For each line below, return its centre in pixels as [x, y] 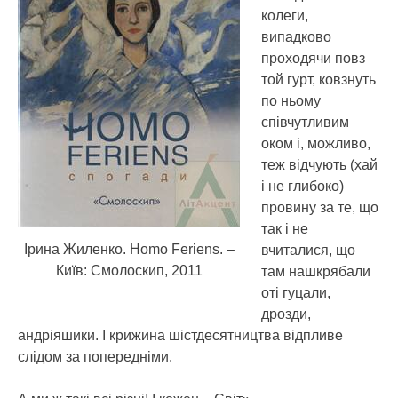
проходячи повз [313, 58]
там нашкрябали [316, 271]
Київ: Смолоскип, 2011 [129, 270]
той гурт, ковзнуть [318, 80]
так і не [285, 229]
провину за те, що [320, 207]
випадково [296, 37]
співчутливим [305, 122]
